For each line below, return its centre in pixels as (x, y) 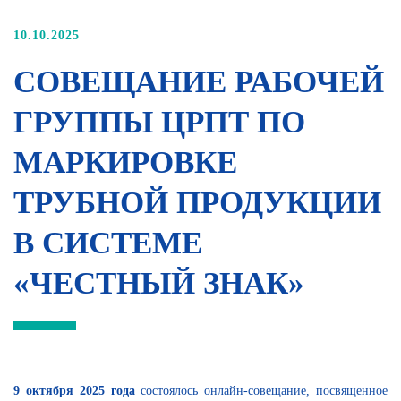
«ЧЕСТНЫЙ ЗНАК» (159, 283)
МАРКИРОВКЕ (125, 162)
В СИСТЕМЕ (108, 243)
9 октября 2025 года (74, 390)
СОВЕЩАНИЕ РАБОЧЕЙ (199, 81)
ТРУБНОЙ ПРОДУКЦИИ (197, 202)
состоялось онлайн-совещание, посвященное (261, 390)
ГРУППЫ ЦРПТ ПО (159, 122)
